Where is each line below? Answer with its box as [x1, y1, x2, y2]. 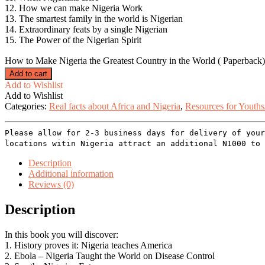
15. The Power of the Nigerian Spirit [5, 34, 141, 45]
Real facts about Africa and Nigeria [49, 101, 180, 111]
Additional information [28, 168, 114, 179]
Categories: [5, 101, 49, 111]
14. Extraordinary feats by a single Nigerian [5, 24, 167, 34]
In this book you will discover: [5, 229, 118, 240]
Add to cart [9, 69, 47, 78]
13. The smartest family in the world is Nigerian [5, 13, 183, 24]
